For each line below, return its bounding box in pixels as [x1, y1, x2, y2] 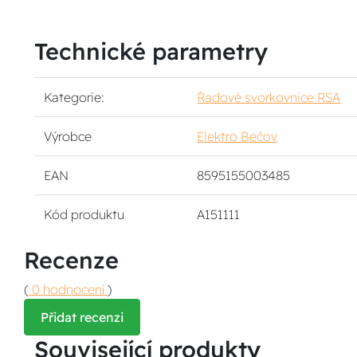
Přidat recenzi [41, 309, 124, 325]
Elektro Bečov [197, 128, 278, 144]
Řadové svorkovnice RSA [197, 89, 341, 105]
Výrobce [44, 128, 92, 144]
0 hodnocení [29, 281, 108, 297]
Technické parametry [34, 37, 269, 65]
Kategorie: [44, 89, 105, 105]
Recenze [24, 245, 119, 274]
